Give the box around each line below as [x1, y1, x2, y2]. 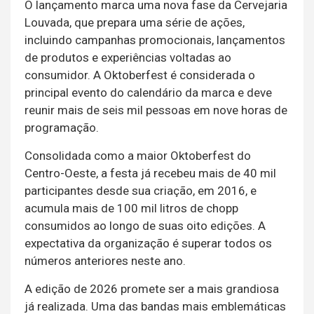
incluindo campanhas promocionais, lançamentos [25, 33, 285, 48]
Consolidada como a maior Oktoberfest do [25, 149, 251, 163]
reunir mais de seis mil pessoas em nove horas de [25, 103, 287, 118]
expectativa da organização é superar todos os [25, 236, 272, 251]
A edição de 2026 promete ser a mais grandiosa [25, 282, 279, 296]
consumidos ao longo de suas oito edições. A [25, 219, 266, 233]
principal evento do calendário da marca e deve [25, 86, 272, 100]
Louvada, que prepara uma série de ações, [25, 15, 245, 30]
